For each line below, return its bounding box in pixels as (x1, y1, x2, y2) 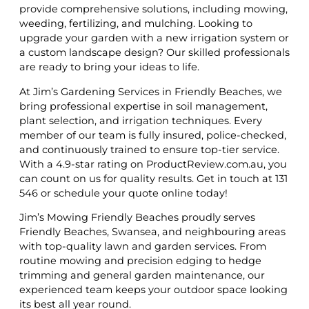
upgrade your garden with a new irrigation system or (19, 32, 289, 45)
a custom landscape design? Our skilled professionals (19, 46, 290, 59)
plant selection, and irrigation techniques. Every (19, 114, 262, 127)
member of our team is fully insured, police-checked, (19, 128, 286, 141)
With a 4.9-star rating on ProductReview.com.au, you (19, 157, 287, 170)
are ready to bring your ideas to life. (19, 61, 199, 74)
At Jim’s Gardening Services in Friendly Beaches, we (19, 85, 282, 98)
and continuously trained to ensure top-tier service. (19, 143, 279, 156)
